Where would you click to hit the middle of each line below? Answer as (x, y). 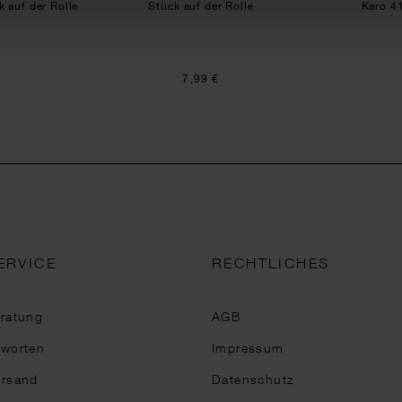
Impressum (248, 348)
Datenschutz (253, 379)
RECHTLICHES (271, 263)
